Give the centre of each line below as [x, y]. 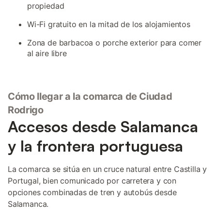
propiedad [46, 6]
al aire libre [47, 53]
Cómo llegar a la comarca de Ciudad [90, 96]
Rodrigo [26, 110]
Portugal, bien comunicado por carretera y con [92, 181]
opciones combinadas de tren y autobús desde [92, 192]
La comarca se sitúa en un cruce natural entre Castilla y [108, 169]
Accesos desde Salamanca [103, 126]
